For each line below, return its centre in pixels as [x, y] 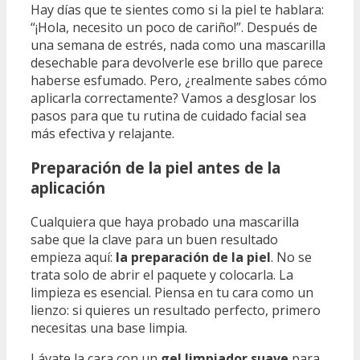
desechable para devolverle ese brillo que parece [177, 63]
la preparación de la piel [193, 257]
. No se [291, 257]
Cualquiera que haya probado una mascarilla [165, 221]
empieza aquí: [73, 257]
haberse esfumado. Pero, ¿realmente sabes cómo [179, 81]
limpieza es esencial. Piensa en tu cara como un [172, 292]
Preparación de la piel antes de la [155, 168]
